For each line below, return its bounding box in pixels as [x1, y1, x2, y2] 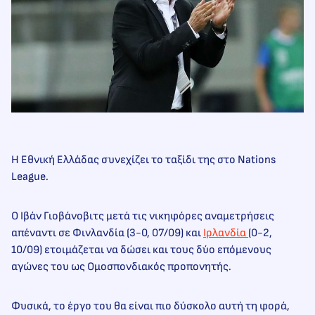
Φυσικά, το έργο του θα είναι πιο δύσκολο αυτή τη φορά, [11, 299, 290, 313]
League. [11, 169, 49, 184]
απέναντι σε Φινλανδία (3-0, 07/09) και [11, 226, 203, 240]
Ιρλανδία [203, 226, 248, 240]
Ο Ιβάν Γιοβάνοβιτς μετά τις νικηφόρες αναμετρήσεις [11, 209, 274, 223]
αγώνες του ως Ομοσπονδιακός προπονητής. [11, 259, 231, 274]
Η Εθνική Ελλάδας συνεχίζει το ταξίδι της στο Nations [11, 153, 276, 167]
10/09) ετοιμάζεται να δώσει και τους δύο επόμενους [11, 243, 271, 257]
